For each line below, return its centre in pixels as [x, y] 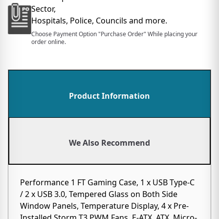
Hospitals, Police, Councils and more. [99, 21]
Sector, [44, 9]
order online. [49, 42]
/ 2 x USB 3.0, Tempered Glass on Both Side [99, 194]
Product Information [109, 96]
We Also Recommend [109, 143]
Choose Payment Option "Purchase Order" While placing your [114, 34]
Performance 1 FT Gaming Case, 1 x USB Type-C [107, 182]
